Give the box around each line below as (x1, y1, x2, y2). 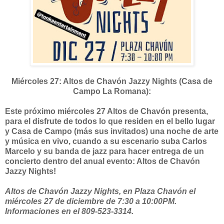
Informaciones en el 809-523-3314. (5, 207, 133, 216)
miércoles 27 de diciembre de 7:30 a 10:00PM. (5, 197, 176, 206)
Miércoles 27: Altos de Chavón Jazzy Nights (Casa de (11, 77, 212, 86)
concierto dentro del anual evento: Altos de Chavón (5, 157, 200, 166)
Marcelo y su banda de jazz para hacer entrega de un (5, 147, 204, 156)
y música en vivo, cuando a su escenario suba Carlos (5, 137, 207, 146)
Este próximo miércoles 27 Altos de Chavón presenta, (5, 107, 208, 116)
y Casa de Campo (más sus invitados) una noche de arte (5, 127, 218, 136)
